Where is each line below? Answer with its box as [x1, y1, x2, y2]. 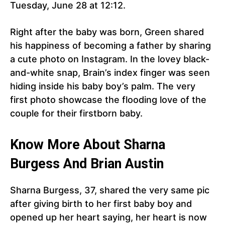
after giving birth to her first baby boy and [10, 198, 192, 209]
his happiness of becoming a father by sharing [10, 40, 211, 51]
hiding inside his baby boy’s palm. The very [10, 81, 195, 92]
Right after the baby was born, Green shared [10, 27, 204, 38]
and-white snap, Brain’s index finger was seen [10, 67, 210, 78]
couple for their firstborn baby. [10, 108, 143, 119]
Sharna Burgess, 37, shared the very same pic [10, 185, 209, 196]
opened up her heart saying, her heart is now [10, 212, 207, 223]
